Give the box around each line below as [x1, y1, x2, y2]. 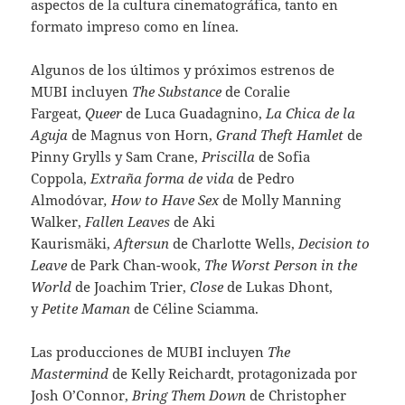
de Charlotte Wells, [169, 233, 299, 252]
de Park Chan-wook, [71, 255, 205, 274]
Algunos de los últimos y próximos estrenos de [31, 60, 335, 79]
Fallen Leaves [85, 212, 171, 231]
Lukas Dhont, [246, 277, 334, 296]
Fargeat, [31, 103, 86, 122]
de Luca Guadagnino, [122, 103, 267, 122]
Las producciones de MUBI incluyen [31, 342, 268, 361]
